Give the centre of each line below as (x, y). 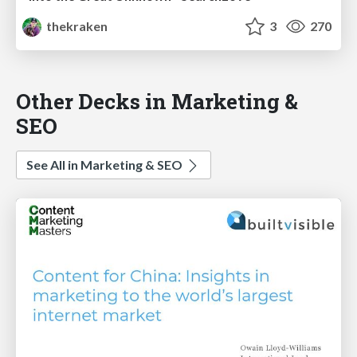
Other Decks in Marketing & (157, 101)
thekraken (76, 26)
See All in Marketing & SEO (106, 165)
